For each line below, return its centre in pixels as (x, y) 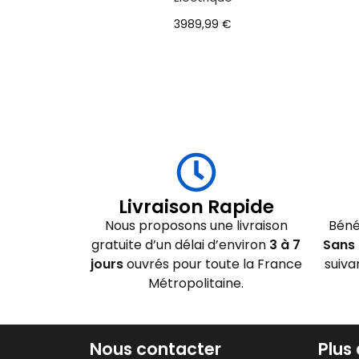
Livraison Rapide (196, 206)
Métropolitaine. (196, 283)
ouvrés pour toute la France (212, 264)
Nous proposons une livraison (196, 225)
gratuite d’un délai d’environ (180, 244)
